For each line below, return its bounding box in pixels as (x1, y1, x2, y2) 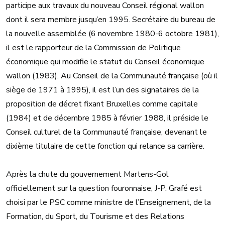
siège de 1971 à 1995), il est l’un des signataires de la (6, 84, 199, 96)
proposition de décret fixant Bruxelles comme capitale (6, 98, 198, 110)
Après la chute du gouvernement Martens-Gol (6, 169, 169, 180)
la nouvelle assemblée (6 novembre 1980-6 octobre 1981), (6, 28, 219, 40)
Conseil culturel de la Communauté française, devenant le (6, 127, 207, 138)
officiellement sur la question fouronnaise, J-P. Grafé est (6, 183, 202, 194)
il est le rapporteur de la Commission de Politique (6, 42, 181, 54)
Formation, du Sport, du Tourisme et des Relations (6, 211, 184, 222)
